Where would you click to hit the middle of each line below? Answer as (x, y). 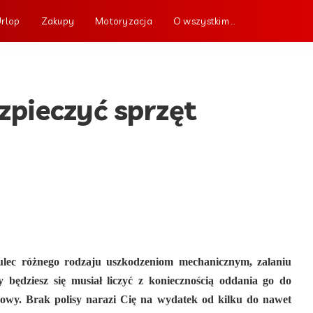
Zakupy (58, 21)
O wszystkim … (204, 21)
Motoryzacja (124, 21)
